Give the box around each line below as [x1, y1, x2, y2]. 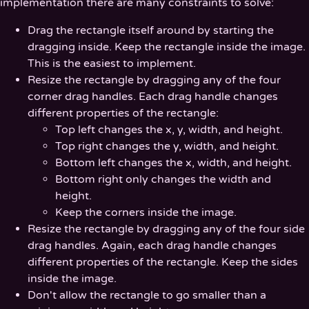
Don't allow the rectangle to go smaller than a [28, 288, 266, 303]
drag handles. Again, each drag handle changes [28, 239, 277, 253]
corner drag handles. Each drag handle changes [28, 90, 278, 104]
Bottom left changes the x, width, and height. [55, 156, 292, 170]
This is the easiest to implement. [28, 57, 196, 71]
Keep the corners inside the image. [55, 206, 237, 220]
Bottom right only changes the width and [55, 172, 271, 187]
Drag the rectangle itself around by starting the [28, 23, 274, 38]
